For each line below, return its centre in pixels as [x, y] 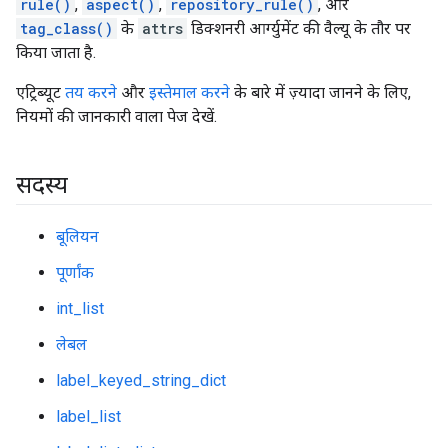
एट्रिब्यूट [40, 92]
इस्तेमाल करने [189, 92]
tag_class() [66, 28]
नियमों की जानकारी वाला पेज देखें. [116, 116]
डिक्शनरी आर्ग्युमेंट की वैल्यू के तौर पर [299, 28]
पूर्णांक [75, 272]
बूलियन [77, 236]
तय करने [91, 92]
